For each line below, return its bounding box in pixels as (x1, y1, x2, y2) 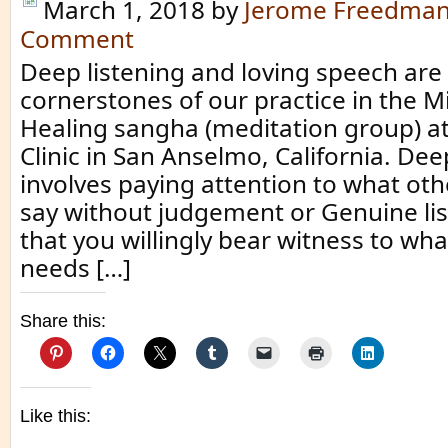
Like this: (20, 406, 91, 426)
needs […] (20, 251, 131, 284)
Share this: (20, 311, 106, 331)
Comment (20, 22, 134, 55)
